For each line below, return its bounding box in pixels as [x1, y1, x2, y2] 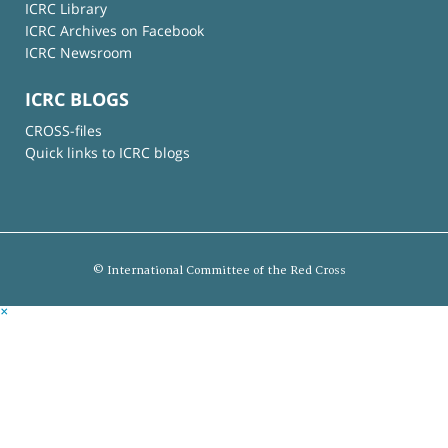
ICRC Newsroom [25, 43, 132, 63]
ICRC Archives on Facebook [25, 21, 204, 41]
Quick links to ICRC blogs [25, 143, 190, 163]
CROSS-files [25, 121, 102, 141]
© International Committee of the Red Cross [92, 264, 346, 278]
